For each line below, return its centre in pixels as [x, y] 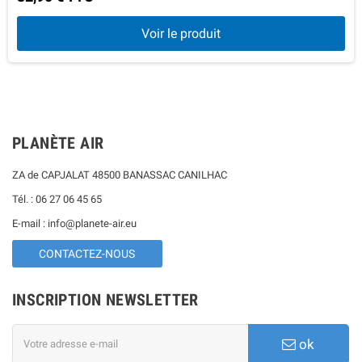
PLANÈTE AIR [58, 143]
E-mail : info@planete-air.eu [74, 223]
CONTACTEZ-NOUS [87, 253]
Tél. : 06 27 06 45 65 [58, 199]
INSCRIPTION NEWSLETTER [105, 299]
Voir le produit [181, 33]
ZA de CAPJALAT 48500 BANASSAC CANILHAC [120, 175]
